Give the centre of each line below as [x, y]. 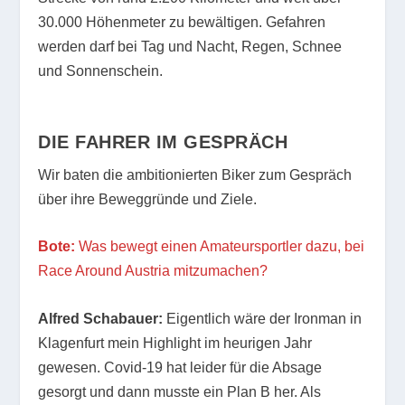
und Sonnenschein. [101, 71]
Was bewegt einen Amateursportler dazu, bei [220, 247]
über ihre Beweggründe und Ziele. [148, 199]
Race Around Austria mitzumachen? [153, 271]
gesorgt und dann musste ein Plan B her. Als [180, 391]
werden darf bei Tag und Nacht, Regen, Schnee [190, 46]
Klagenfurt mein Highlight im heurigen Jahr [175, 343]
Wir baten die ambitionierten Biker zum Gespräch [195, 174]
